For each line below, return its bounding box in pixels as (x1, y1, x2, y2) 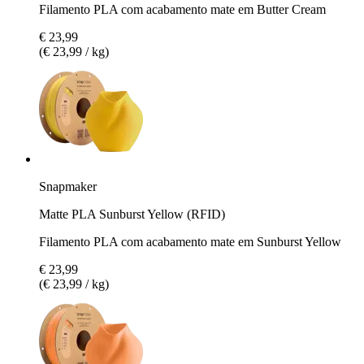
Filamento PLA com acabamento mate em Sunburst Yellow (39, 234, 341, 249)
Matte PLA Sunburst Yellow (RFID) (39, 206, 225, 221)
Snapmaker (39, 179, 97, 193)
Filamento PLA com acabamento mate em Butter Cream (39, 2, 326, 16)
